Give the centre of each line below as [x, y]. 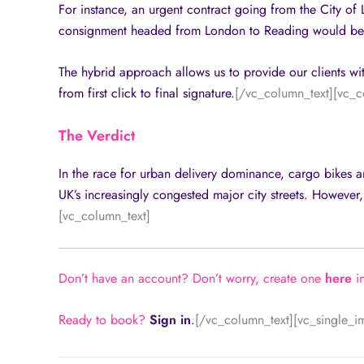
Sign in [168, 320]
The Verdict [97, 135]
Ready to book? [102, 320]
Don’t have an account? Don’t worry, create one [192, 278]
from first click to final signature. [147, 93]
